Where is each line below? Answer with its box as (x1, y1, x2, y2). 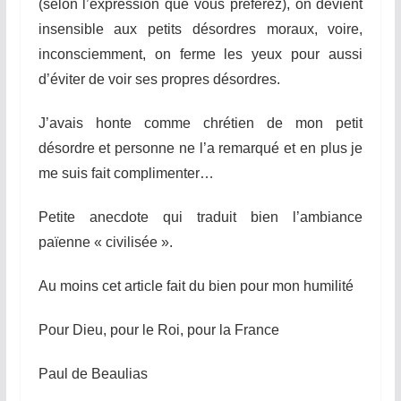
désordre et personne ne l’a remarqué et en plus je (38, 140, 363, 156)
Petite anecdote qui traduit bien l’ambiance (38, 209, 363, 225)
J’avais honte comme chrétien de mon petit (38, 115, 363, 131)
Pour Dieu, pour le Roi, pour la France (38, 321, 279, 337)
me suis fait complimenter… (38, 165, 214, 181)
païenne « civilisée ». (38, 234, 173, 250)
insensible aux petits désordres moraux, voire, (38, 21, 363, 37)
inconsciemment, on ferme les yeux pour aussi (38, 46, 363, 62)
